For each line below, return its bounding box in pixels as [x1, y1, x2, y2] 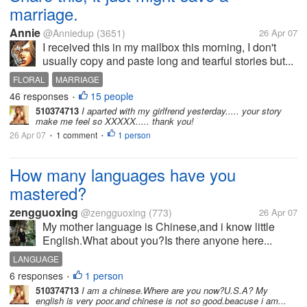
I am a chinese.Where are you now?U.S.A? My [79, 284, 268, 297]
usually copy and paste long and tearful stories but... [42, 53, 293, 69]
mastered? [10, 181, 86, 205]
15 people [90, 89, 134, 103]
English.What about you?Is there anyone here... [42, 232, 272, 248]
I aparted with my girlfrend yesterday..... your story [79, 104, 282, 117]
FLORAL [13, 73, 45, 85]
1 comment [56, 129, 97, 140]
